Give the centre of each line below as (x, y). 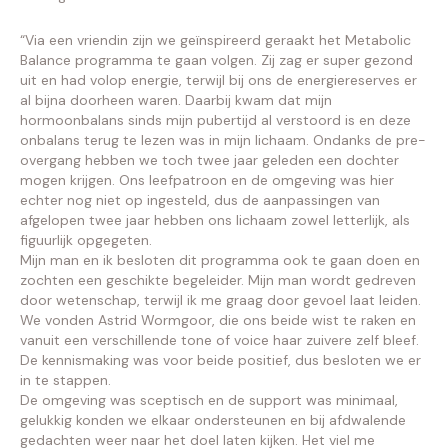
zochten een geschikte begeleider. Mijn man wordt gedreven (218, 280)
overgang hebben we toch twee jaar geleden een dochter (209, 160)
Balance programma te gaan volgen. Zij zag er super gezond (216, 60)
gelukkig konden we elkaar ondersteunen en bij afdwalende (213, 420)
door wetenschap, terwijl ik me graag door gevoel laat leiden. (220, 300)
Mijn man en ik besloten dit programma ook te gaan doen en (220, 260)
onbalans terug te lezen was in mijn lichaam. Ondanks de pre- (223, 140)
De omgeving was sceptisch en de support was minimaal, (209, 400)
